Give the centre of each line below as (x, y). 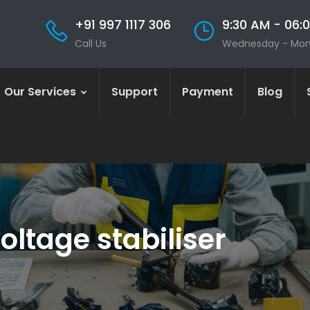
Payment (208, 92)
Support (135, 92)
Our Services (42, 92)
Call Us (91, 43)
